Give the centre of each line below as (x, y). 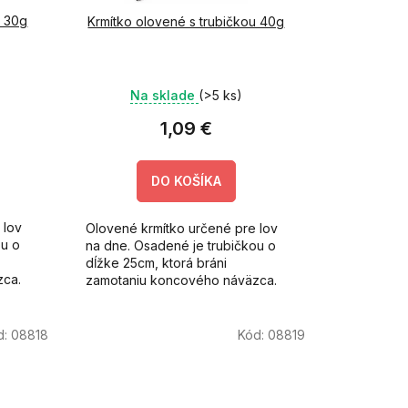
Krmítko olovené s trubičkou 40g (186, 22)
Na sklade (164, 96)
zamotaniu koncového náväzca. (181, 280)
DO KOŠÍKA (186, 181)
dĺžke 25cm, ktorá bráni (156, 263)
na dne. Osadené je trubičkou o (180, 246)
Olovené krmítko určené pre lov (181, 229)
